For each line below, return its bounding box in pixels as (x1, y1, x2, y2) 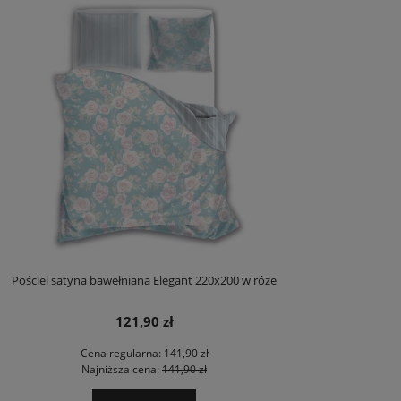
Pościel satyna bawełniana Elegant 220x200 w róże (12, 272, 277, 289)
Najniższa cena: (81, 361, 162, 377)
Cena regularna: (80, 345, 164, 361)
